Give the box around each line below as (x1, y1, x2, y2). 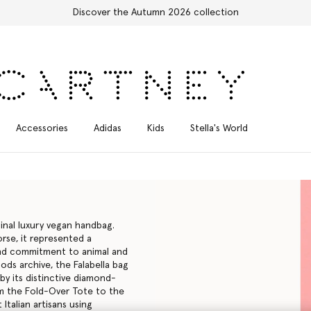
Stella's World (190, 123, 248, 133)
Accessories (15, 123, 68, 133)
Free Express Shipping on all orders (80, 8, 231, 17)
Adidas (93, 123, 121, 133)
